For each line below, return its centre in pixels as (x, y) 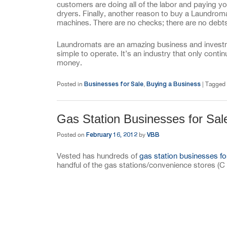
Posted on (71, 135)
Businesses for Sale (114, 84)
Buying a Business (174, 84)
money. (69, 62)
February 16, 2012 (112, 134)
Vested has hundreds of (98, 156)
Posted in (70, 84)
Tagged (215, 84)
